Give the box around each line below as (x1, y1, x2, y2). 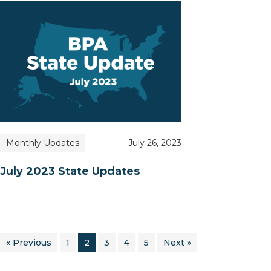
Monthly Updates (6, 137, 79, 148)
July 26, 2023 (128, 137, 181, 148)
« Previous (6, 237, 51, 248)
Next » (163, 237, 191, 248)
